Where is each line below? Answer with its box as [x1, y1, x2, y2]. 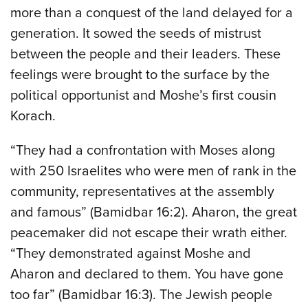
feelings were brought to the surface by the [10, 66, 269, 83]
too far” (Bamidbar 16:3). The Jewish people [10, 286, 272, 303]
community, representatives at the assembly [10, 183, 274, 200]
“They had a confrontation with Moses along [10, 142, 275, 159]
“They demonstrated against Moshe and [10, 245, 251, 262]
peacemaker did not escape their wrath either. [10, 224, 287, 241]
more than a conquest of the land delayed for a [10, 4, 293, 21]
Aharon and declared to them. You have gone [10, 265, 283, 283]
